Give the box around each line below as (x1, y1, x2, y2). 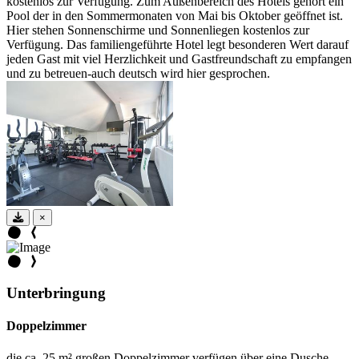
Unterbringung (6, 284, 106, 302)
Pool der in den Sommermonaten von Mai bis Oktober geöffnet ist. (6, 9, 343, 23)
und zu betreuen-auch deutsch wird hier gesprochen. (6, 67, 270, 81)
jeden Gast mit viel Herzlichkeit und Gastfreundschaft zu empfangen (6, 52, 352, 67)
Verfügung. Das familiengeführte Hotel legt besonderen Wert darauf (6, 38, 349, 52)
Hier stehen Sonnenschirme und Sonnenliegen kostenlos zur (6, 23, 309, 38)
